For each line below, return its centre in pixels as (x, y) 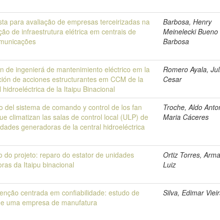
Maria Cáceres (186, 117)
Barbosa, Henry (188, 22)
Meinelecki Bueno (191, 31)
